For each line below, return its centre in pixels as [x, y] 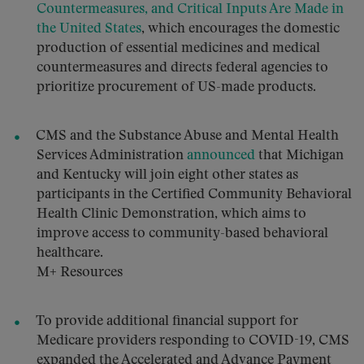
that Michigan [299, 156]
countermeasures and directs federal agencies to [182, 68]
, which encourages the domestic [240, 29]
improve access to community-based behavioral [182, 234]
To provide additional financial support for [167, 321]
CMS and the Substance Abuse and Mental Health [187, 136]
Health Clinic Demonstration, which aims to [171, 214]
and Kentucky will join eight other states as [167, 175]
